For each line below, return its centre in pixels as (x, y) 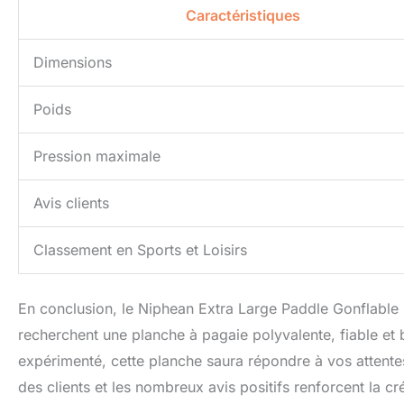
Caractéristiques (243, 16)
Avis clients (71, 203)
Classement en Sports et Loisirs (140, 250)
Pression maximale (97, 156)
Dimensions (73, 63)
